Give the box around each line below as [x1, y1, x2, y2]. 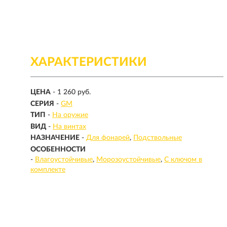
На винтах [53, 123, 86, 130]
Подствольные [133, 134, 182, 142]
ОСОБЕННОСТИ [30, 145, 86, 153]
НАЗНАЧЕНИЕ [30, 134, 80, 142]
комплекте [30, 166, 65, 173]
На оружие [52, 111, 88, 119]
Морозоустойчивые [96, 156, 161, 163]
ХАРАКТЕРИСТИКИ [30, 56, 147, 68]
